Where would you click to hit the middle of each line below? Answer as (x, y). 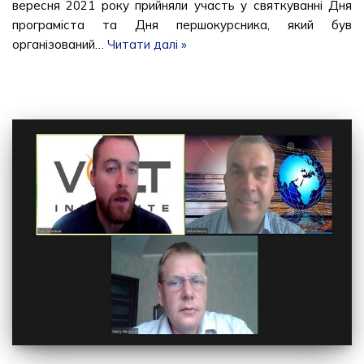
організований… (60, 44)
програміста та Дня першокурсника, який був (182, 24)
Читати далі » (147, 44)
